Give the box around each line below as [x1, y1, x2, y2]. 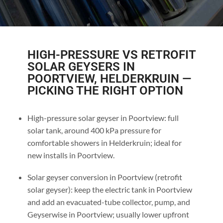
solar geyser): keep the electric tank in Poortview [27, 184, 192, 194]
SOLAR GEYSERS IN [27, 59, 135, 74]
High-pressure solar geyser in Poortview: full [27, 112, 179, 122]
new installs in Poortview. [27, 150, 114, 160]
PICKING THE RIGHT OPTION [27, 83, 183, 98]
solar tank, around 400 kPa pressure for [27, 125, 161, 135]
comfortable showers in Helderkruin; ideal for [27, 137, 182, 147]
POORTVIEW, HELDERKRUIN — [27, 71, 191, 86]
